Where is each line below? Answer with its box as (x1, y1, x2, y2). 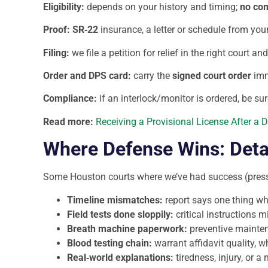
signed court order (172, 69, 251, 81)
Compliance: (43, 93, 97, 105)
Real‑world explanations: (67, 251, 173, 263)
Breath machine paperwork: (67, 223, 187, 234)
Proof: (43, 24, 70, 36)
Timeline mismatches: (67, 194, 163, 206)
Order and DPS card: (43, 69, 131, 81)
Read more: (43, 115, 93, 127)
